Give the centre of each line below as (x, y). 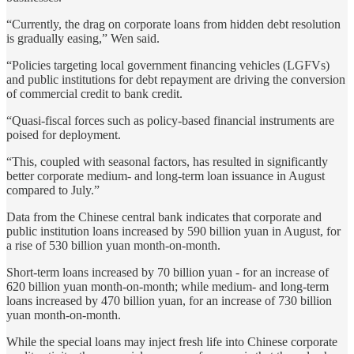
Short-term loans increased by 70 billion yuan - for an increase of (168, 272)
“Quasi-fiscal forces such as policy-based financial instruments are (170, 120)
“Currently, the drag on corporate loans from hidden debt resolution (173, 24)
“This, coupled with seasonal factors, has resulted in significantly (167, 161)
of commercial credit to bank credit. (94, 93)
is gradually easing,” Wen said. (83, 38)
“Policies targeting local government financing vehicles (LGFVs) (168, 65)
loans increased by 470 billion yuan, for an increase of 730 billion (169, 300)
